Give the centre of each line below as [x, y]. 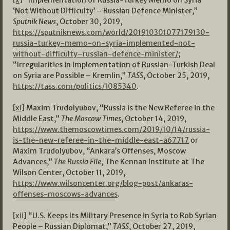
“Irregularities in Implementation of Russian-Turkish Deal [114, 65]
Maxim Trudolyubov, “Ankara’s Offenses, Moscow [99, 151]
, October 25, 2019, [176, 76]
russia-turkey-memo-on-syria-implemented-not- [104, 43]
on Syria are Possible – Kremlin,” [70, 76]
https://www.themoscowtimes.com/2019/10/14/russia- [111, 130]
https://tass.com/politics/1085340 [75, 87]
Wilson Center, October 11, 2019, [69, 173]
